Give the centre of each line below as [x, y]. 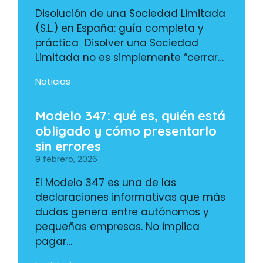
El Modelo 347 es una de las [106, 183]
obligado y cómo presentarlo [126, 131]
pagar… [54, 242]
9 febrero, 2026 [66, 160]
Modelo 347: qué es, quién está [130, 116]
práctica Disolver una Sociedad [117, 43]
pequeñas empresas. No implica [117, 227]
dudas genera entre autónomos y [122, 212]
